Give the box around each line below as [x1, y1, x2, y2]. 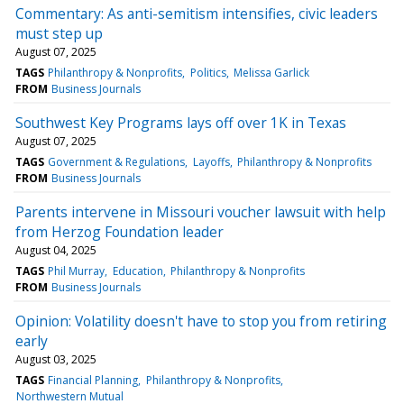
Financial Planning [48, 372, 139, 388]
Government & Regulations [48, 153, 186, 170]
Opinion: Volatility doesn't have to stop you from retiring [15, 310, 387, 331]
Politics [189, 64, 226, 80]
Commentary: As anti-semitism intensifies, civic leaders [15, 3, 378, 23]
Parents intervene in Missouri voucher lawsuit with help [15, 201, 386, 222]
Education [112, 262, 163, 279]
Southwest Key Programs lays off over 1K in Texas [15, 112, 346, 133]
